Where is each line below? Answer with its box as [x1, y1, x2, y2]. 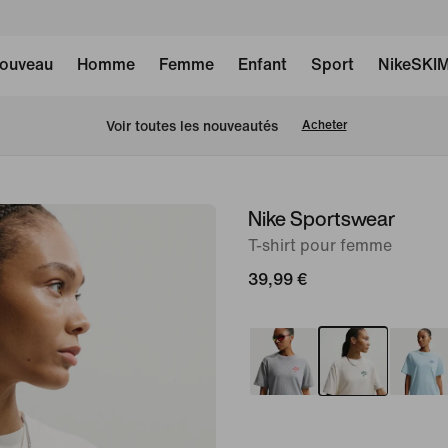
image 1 [215, 209, 272, 226]
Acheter [301, 119, 347, 132]
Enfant [237, 56, 287, 73]
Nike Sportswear [248, 204, 395, 233]
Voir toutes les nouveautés [105, 118, 278, 134]
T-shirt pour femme [248, 237, 392, 254]
